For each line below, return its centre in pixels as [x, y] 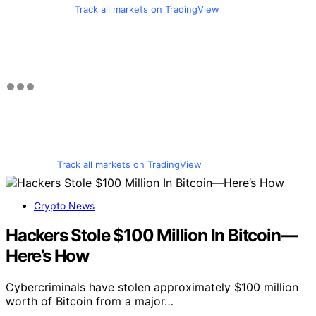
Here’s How [47, 256]
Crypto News [64, 205]
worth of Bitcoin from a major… [90, 302]
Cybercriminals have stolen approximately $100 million [152, 287]
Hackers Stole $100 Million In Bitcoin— [151, 236]
